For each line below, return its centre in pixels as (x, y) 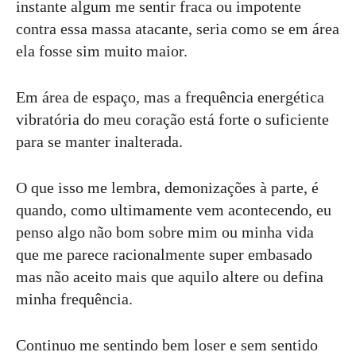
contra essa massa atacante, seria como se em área (178, 28)
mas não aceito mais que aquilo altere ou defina (170, 276)
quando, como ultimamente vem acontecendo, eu (174, 209)
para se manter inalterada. (99, 141)
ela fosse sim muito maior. (102, 50)
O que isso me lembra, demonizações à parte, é (167, 187)
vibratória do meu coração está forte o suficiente (172, 119)
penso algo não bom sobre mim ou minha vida (165, 232)
